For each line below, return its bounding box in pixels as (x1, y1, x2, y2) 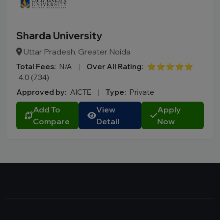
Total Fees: (16, 62, 55, 71)
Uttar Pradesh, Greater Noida (22, 47, 131, 56)
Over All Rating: (86, 62, 143, 71)
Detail (96, 116, 120, 126)
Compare (33, 116, 70, 126)
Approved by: (16, 87, 66, 97)
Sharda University (16, 29, 102, 42)
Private (130, 87, 154, 97)
